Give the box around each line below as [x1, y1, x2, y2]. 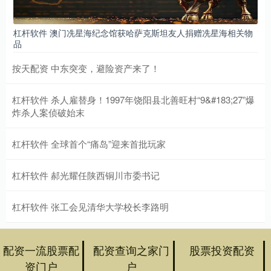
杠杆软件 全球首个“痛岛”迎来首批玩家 [12, 137, 166, 150]
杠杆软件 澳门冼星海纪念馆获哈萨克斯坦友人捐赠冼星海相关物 [13, 26, 253, 39]
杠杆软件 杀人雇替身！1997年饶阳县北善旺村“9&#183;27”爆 [12, 93, 255, 106]
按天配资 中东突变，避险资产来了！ [12, 61, 160, 74]
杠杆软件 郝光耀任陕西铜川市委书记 [12, 168, 160, 181]
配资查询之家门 [93, 241, 170, 258]
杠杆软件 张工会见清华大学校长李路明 [12, 200, 169, 213]
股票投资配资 [189, 241, 255, 258]
